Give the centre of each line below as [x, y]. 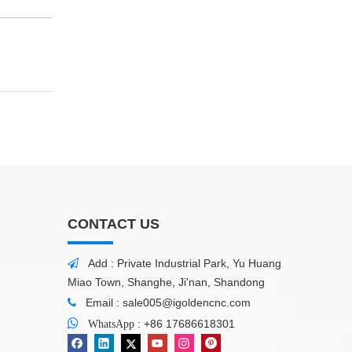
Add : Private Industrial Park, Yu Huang [185, 263]
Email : [104, 302]
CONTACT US [114, 224]
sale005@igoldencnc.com [187, 302]
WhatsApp [111, 324]
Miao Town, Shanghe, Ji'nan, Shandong [166, 282]
